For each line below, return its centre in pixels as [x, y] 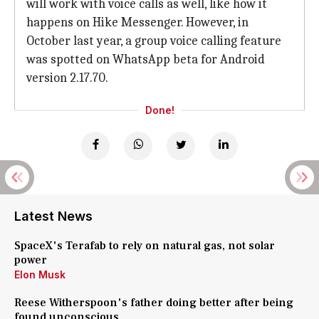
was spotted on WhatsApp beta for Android [146, 59]
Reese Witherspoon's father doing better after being [154, 303]
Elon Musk [40, 274]
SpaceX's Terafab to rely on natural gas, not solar [145, 246]
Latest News [53, 216]
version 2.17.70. [67, 78]
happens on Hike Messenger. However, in [137, 22]
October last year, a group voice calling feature [154, 41]
